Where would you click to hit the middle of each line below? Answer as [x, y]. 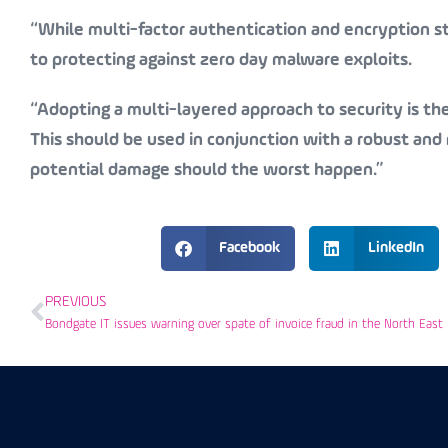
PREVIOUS [75, 302]
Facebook [250, 248]
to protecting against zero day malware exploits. [221, 60]
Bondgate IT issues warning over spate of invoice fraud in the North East [244, 324]
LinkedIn [395, 248]
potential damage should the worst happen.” [207, 170]
